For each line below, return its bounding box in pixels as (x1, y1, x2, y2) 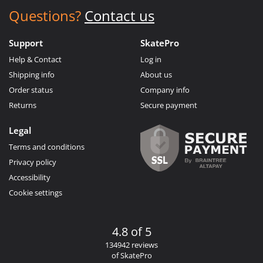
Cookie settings (9, 187, 62, 198)
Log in (140, 53, 161, 65)
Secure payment (140, 99, 197, 110)
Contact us (85, 5, 154, 25)
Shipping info (9, 69, 55, 80)
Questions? (9, 5, 81, 25)
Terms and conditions (9, 141, 85, 152)
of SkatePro (111, 249, 152, 261)
